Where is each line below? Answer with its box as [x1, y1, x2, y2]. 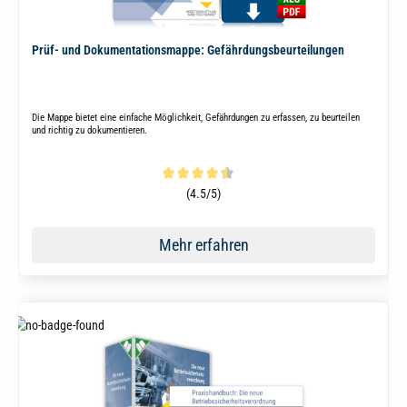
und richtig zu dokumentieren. [31, 124, 147, 137]
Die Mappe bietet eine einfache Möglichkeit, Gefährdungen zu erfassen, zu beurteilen [31, 112, 360, 124]
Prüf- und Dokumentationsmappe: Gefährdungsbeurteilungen [31, 43, 344, 59]
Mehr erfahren [158, 234, 249, 254]
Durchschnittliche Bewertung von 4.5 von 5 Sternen [30, 184, 286, 201]
